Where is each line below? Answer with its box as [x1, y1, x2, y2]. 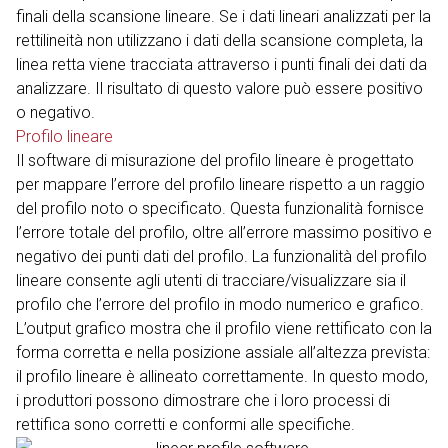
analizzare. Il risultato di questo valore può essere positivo [16, 78, 423, 98]
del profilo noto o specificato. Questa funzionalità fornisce [16, 198, 424, 218]
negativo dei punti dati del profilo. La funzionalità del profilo [16, 246, 427, 266]
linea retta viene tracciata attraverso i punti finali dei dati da [16, 54, 427, 74]
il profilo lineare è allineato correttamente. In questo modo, [16, 366, 428, 386]
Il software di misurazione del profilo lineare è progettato [16, 150, 414, 170]
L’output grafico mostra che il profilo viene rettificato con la [16, 318, 432, 338]
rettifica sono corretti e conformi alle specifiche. [16, 414, 355, 434]
